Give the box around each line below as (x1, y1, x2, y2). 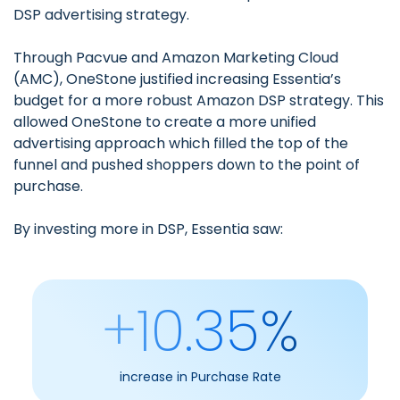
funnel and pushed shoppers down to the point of (13, 154, 360, 176)
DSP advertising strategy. (13, 4, 189, 26)
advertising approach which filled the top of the (13, 133, 348, 154)
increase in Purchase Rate (119, 368, 281, 387)
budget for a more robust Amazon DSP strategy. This (13, 90, 384, 112)
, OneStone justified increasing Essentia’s (60, 69, 341, 90)
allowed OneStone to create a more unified (13, 112, 316, 133)
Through (13, 47, 76, 69)
